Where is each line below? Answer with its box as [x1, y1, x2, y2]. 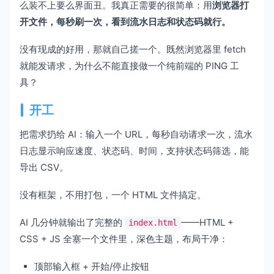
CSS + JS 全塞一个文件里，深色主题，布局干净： [20, 232, 228, 245]
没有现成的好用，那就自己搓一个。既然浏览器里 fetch [20, 43, 246, 55]
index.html [128, 217, 177, 228]
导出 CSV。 [20, 161, 68, 173]
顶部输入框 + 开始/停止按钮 [34, 260, 149, 272]
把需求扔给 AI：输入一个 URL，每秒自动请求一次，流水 [20, 128, 253, 140]
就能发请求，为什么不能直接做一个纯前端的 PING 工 [20, 59, 239, 72]
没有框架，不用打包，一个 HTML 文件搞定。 [20, 188, 206, 201]
